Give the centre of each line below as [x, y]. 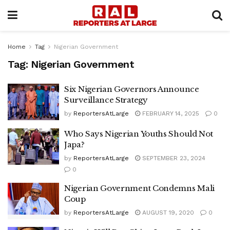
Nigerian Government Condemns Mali [140, 188]
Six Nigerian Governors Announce [132, 89]
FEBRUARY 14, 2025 [170, 113]
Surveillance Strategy [106, 100]
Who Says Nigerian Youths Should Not [139, 133]
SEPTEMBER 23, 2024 [173, 158]
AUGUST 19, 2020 [167, 212]
